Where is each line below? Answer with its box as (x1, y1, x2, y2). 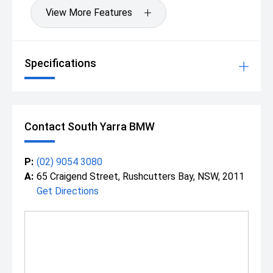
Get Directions (37, 185, 99, 197)
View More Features (46, 6, 132, 18)
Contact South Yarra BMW (24, 119, 155, 133)
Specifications (24, 56, 96, 69)
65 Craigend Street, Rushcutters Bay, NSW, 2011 (37, 170, 244, 182)
